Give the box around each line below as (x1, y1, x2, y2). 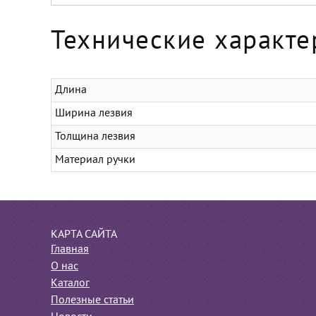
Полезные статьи (51, 296, 134, 305)
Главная (51, 245, 89, 255)
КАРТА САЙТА (51, 230, 117, 240)
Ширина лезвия (55, 109, 133, 119)
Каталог (51, 279, 90, 288)
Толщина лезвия (55, 132, 135, 142)
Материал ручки (55, 155, 135, 165)
